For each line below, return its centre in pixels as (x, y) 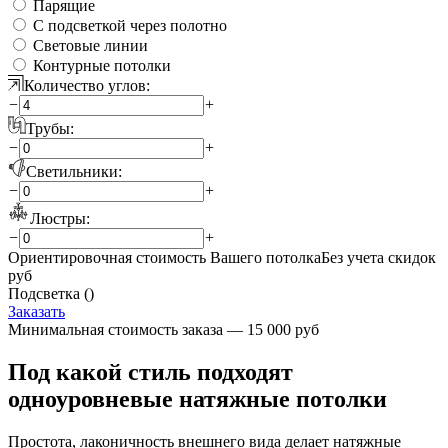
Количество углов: (87, 85)
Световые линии (90, 45)
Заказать (36, 311)
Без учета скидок (378, 257)
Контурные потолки (102, 65)
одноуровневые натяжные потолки (197, 398)
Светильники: (74, 171)
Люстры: (60, 218)
